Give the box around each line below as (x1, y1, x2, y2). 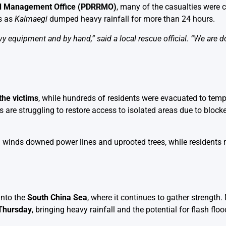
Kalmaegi (15, 14, 47, 24)
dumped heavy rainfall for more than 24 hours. (47, 14, 215, 24)
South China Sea (27, 193, 87, 203)
